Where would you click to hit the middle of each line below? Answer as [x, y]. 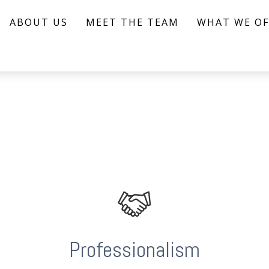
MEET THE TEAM [133, 22]
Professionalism [134, 250]
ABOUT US [39, 22]
